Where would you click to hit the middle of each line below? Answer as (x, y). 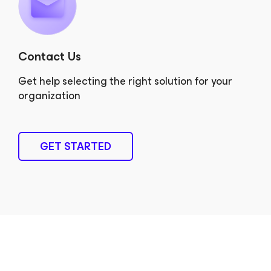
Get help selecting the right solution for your (125, 81)
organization (49, 96)
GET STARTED (76, 147)
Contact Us (50, 57)
